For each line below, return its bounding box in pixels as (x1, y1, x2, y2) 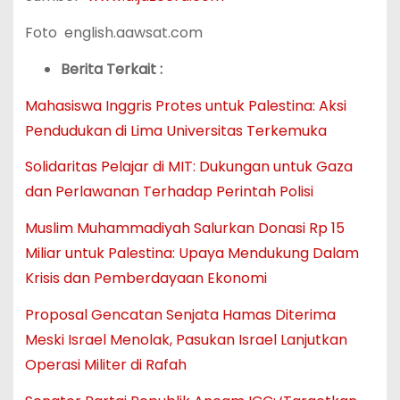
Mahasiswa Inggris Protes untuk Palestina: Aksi (24, 95, 346, 116)
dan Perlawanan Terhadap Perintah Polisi (24, 181, 313, 203)
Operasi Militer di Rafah (24, 354, 187, 375)
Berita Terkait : (60, 58, 162, 79)
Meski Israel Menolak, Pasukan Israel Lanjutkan (24, 329, 347, 350)
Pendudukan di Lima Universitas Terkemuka (24, 120, 327, 141)
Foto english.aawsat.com (24, 21, 203, 43)
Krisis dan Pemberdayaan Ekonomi (24, 268, 267, 289)
